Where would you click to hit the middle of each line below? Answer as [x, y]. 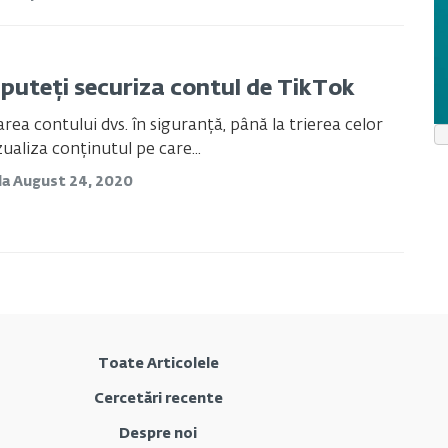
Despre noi [158, 433]
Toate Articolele [158, 363]
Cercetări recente [158, 398]
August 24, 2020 [72, 182]
